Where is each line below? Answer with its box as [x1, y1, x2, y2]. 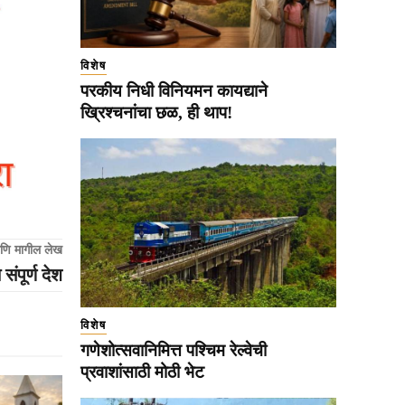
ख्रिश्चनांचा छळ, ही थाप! [80, 102, 232, 122]
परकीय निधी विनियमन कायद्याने [80, 80, 268, 100]
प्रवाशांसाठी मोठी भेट [80, 362, 204, 381]
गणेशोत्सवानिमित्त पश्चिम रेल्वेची [80, 340, 267, 360]
